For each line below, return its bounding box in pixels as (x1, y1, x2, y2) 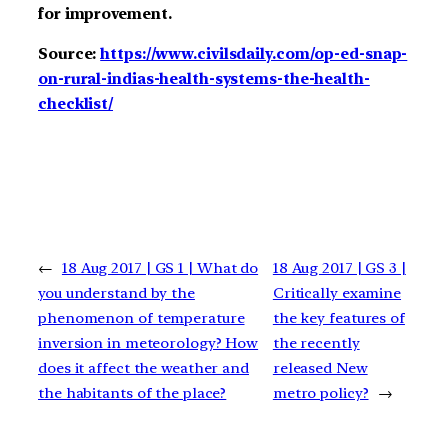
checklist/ (38, 94, 114, 113)
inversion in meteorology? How (38, 333, 259, 352)
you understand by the (38, 283, 195, 302)
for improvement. (38, 5, 172, 24)
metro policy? (272, 383, 369, 402)
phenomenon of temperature (38, 308, 245, 327)
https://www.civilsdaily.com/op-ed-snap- (100, 44, 408, 63)
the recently (272, 333, 360, 352)
